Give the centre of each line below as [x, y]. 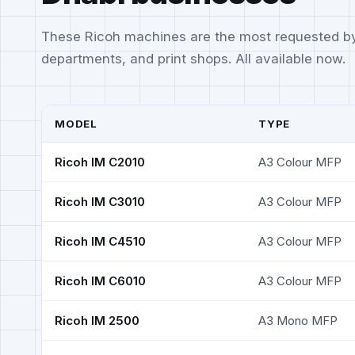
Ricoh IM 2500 [97, 320]
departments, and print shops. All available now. [193, 58]
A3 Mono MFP [298, 320]
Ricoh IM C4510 [100, 241]
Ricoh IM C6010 [100, 281]
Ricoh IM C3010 [100, 201]
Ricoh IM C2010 [100, 162]
